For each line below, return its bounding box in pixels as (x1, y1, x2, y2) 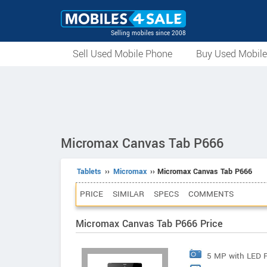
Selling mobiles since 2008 (111, 29, 186, 38)
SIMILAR (113, 188, 144, 200)
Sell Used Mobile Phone (73, 47, 172, 61)
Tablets (77, 166, 101, 177)
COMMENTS (188, 188, 234, 200)
